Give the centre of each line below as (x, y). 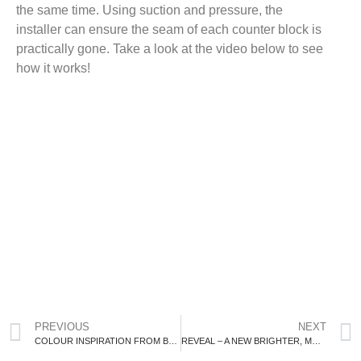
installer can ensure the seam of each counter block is (169, 29)
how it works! (53, 68)
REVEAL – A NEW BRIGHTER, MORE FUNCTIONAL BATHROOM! (316, 340)
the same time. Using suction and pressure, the (149, 10)
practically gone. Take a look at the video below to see (170, 48)
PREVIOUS (62, 326)
